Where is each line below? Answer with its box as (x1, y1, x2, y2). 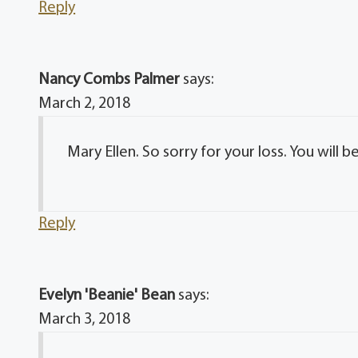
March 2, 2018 (38, 95, 131, 112)
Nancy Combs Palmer (38, 71, 181, 88)
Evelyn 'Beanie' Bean (38, 287, 176, 304)
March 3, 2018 (38, 311, 131, 328)
